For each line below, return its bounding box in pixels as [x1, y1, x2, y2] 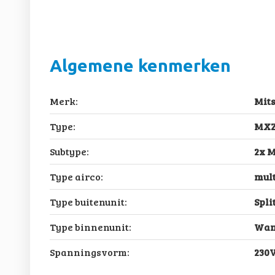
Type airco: [49, 170, 103, 184]
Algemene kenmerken [49, 56, 231, 75]
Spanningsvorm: [49, 246, 130, 259]
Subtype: [49, 145, 89, 158]
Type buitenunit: [49, 195, 127, 209]
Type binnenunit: [49, 220, 131, 234]
